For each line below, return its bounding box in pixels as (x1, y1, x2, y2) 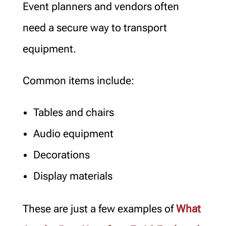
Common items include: (22, 74, 134, 87)
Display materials (33, 169, 112, 182)
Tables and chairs (33, 106, 114, 119)
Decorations (33, 148, 90, 161)
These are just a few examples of (22, 202, 176, 215)
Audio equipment (33, 127, 114, 140)
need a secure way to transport (22, 21, 167, 34)
